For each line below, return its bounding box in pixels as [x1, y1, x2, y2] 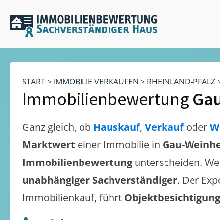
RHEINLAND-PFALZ [147, 76, 215, 87]
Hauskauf [93, 120, 140, 134]
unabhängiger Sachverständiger [22, 173, 177, 187]
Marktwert [22, 138, 78, 151]
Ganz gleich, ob [22, 120, 93, 134]
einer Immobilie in [78, 138, 163, 151]
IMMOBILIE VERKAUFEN [54, 76, 138, 87]
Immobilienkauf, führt [22, 191, 124, 204]
